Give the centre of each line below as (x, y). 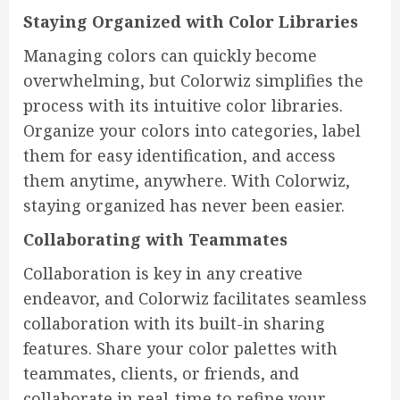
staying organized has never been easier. (184, 206)
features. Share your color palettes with (180, 349)
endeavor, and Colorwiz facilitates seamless (195, 299)
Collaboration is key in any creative (163, 274)
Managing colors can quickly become (170, 56)
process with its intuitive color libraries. (183, 106)
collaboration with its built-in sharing (174, 324)
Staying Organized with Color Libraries (191, 22)
